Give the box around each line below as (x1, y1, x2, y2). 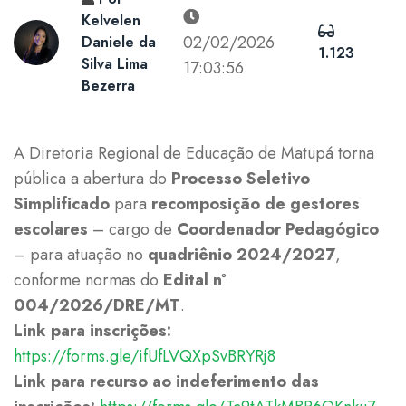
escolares (14, 217, 88, 241)
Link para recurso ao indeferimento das (14, 369, 319, 393)
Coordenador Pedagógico (177, 217, 379, 241)
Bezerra (82, 74, 135, 96)
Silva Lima (82, 53, 148, 74)
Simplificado (14, 191, 110, 216)
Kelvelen (82, 9, 140, 31)
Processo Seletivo (171, 166, 310, 190)
